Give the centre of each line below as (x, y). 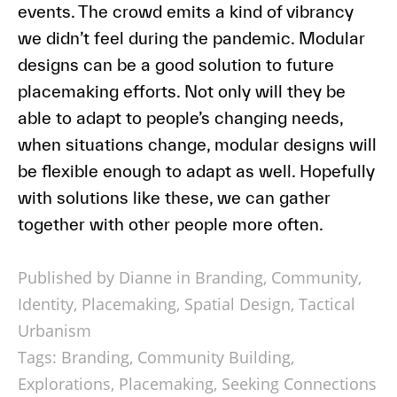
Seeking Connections (299, 384)
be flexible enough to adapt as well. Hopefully (196, 171)
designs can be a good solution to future (175, 65)
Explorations (64, 384)
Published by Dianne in (104, 278)
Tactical (327, 304)
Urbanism (54, 331)
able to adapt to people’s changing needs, (180, 118)
